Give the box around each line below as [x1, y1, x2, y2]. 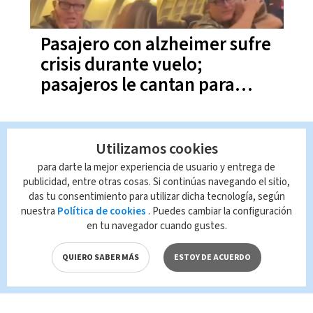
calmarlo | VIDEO [40, 92, 171, 119]
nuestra [21, 204, 55, 219]
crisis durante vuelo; [40, 51, 202, 79]
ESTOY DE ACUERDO [174, 252, 251, 263]
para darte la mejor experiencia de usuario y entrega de [38, 160, 275, 175]
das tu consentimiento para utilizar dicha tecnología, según [28, 189, 285, 204]
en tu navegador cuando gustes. [86, 219, 227, 233]
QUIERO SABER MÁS [62, 252, 139, 263]
